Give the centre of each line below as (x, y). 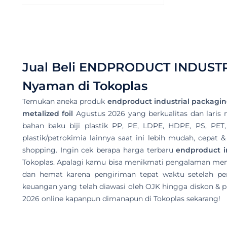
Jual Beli (51, 67)
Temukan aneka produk (65, 101)
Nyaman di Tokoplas (85, 86)
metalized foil (48, 113)
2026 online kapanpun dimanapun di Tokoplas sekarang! (121, 198)
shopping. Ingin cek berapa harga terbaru (99, 150)
